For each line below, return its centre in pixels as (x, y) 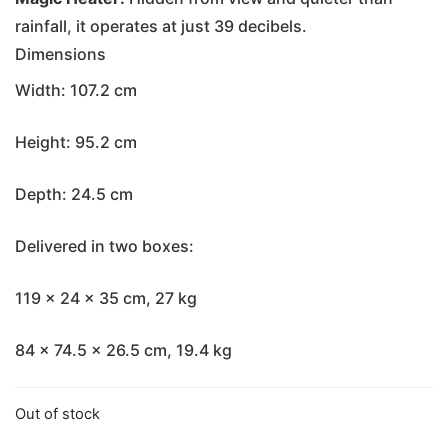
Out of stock (57, 413)
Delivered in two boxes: (104, 245)
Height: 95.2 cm (76, 141)
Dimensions (60, 53)
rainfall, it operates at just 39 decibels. (161, 25)
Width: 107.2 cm (76, 89)
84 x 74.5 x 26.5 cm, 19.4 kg (123, 349)
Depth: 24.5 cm (74, 193)
